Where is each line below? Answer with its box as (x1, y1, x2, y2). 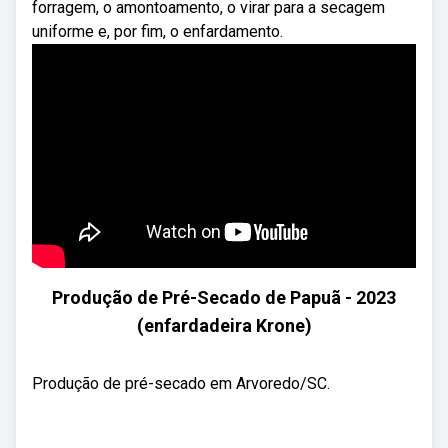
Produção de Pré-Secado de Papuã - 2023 (52, 287, 396, 308)
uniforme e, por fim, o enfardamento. (32, 22, 283, 41)
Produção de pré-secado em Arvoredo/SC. (32, 374, 330, 393)
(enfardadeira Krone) (136, 315, 312, 336)
